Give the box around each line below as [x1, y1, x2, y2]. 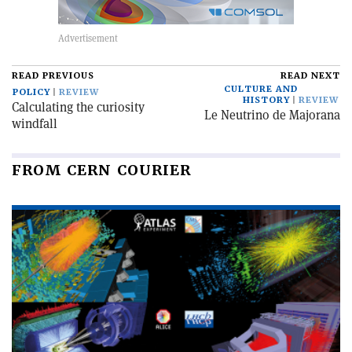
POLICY [13, 86, 50, 98]
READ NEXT [280, 70, 340, 82]
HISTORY [243, 94, 290, 106]
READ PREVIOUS [12, 70, 94, 82]
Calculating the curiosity [12, 99, 145, 115]
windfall [12, 115, 57, 132]
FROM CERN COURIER [12, 161, 191, 179]
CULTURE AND [224, 83, 298, 95]
